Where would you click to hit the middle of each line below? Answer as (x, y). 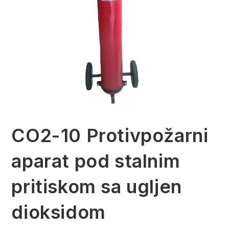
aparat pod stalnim (96, 161)
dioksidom (59, 212)
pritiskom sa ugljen (97, 187)
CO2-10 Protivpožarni (110, 136)
